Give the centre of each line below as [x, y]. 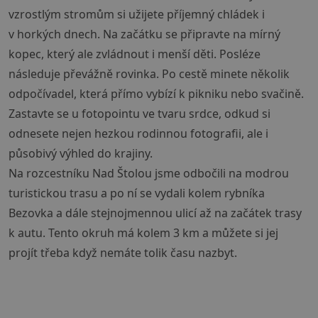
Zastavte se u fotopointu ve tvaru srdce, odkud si [139, 114]
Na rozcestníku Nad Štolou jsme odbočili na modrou [149, 174]
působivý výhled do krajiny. [81, 154]
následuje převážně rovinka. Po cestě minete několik [149, 74]
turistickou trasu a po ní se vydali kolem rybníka [137, 193]
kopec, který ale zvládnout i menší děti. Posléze [135, 54]
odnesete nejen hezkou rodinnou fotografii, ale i [138, 134]
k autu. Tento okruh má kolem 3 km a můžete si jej [143, 233]
